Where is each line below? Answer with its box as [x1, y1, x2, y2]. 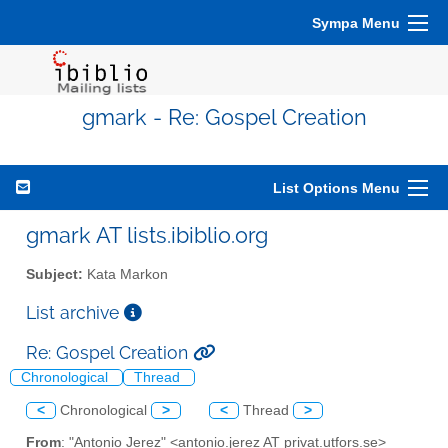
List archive [26, 301, 124, 323]
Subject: [26, 266, 83, 282]
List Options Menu [273, 180, 400, 196]
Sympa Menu [312, 15, 400, 31]
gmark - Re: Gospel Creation [81, 105, 367, 130]
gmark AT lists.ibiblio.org [26, 222, 268, 248]
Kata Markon [83, 266, 168, 282]
